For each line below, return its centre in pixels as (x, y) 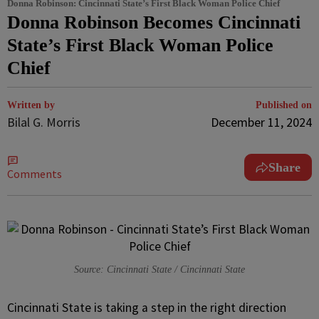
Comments (35, 174)
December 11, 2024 (261, 122)
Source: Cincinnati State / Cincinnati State (159, 270)
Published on (284, 105)
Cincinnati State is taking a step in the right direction (147, 308)
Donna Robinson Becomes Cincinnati (154, 22)
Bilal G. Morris (44, 122)
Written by (31, 105)
